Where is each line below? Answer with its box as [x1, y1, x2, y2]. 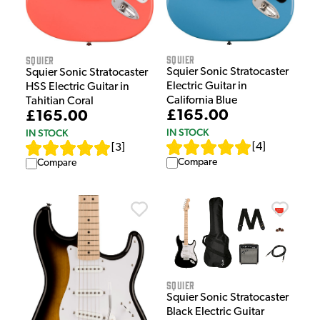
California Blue [166, 94, 237, 106]
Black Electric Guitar [166, 306, 264, 319]
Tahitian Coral [26, 95, 94, 107]
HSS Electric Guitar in [26, 81, 129, 93]
